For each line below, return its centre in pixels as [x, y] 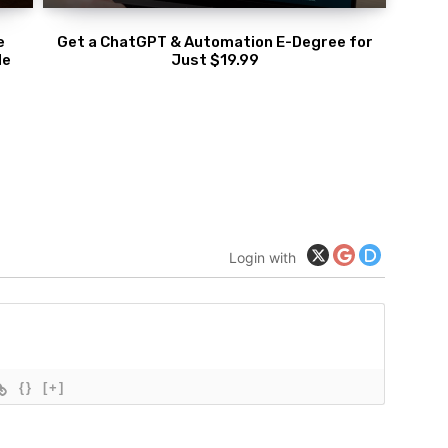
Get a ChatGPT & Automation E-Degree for [214, 42]
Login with [262, 257]
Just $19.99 [214, 60]
